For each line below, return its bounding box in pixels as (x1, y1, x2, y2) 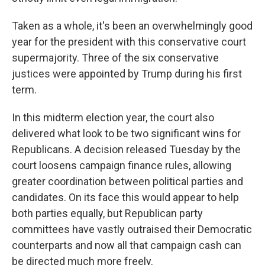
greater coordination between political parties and (12, 175, 243, 188)
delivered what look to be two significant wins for (12, 127, 241, 140)
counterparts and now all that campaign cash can (12, 239, 241, 251)
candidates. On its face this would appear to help (12, 191, 239, 203)
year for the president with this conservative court (12, 35, 246, 48)
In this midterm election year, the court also (12, 111, 214, 124)
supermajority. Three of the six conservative (12, 51, 219, 64)
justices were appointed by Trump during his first (12, 67, 242, 80)
